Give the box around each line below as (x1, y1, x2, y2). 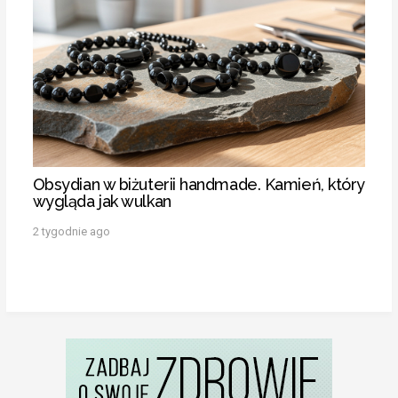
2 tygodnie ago (32, 224, 110, 238)
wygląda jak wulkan (32, 191, 171, 211)
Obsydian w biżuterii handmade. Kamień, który (32, 174, 365, 194)
